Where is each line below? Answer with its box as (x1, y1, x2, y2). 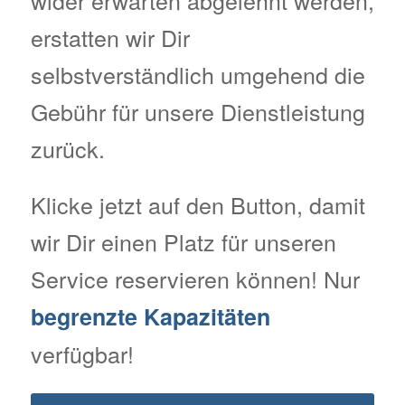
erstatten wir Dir (30, 21, 190, 54)
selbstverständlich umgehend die (30, 58, 365, 91)
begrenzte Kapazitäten (30, 300, 270, 334)
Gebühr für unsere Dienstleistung (30, 95, 365, 128)
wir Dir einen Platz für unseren (30, 225, 336, 259)
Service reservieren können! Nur (30, 262, 360, 296)
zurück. (30, 132, 105, 165)
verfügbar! (30, 337, 134, 371)
